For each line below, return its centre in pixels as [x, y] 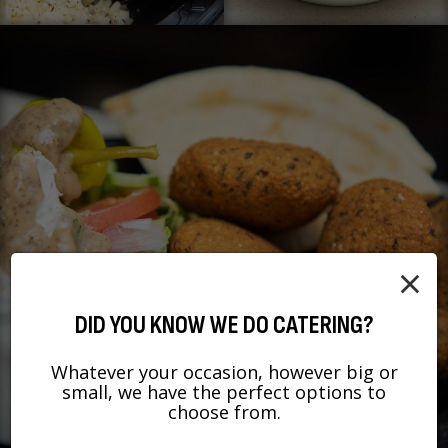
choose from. [224, 411]
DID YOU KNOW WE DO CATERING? [224, 325]
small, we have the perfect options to [224, 391]
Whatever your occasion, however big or [224, 371]
